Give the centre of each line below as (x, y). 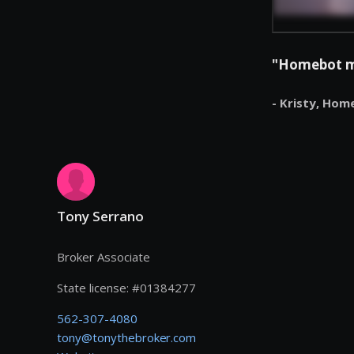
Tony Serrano (100, 216)
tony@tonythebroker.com (127, 338)
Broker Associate (104, 257)
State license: (93, 288)
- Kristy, (297, 102)
